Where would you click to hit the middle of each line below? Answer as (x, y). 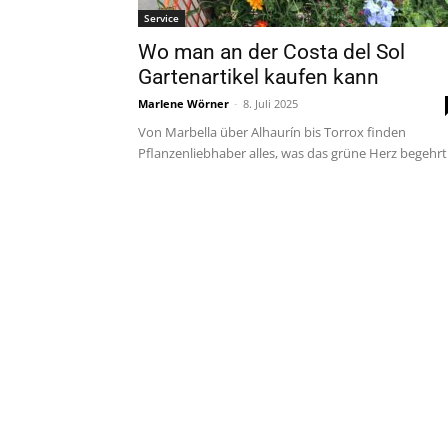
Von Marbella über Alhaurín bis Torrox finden (272, 132)
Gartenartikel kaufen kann (258, 77)
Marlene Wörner (183, 103)
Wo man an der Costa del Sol (271, 52)
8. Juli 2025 (270, 103)
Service (161, 18)
